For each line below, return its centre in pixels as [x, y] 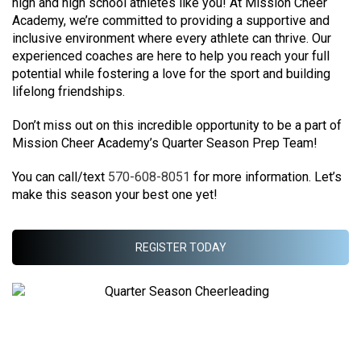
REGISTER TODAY [180, 248]
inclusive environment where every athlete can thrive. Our [172, 39]
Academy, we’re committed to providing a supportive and [171, 21]
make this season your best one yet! [115, 195]
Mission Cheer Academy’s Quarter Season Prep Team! [165, 143]
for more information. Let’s [266, 177]
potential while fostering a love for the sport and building [171, 74]
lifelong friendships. [68, 92]
